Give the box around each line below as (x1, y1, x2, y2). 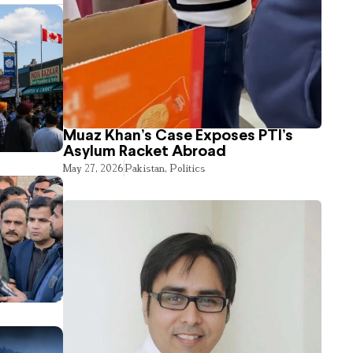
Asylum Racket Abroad (63, 143, 227, 159)
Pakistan (124, 161, 165, 174)
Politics (169, 161, 206, 174)
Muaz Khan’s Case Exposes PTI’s (63, 128, 294, 143)
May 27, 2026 (63, 161, 124, 174)
